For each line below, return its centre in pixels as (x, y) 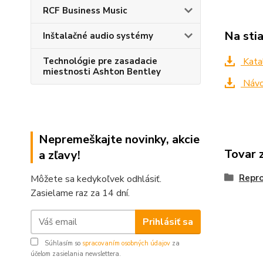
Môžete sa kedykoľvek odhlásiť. (96, 179)
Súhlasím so (63, 243)
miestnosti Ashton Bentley (102, 72)
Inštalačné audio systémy (98, 36)
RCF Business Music (85, 11)
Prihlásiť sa (168, 222)
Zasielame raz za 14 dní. (80, 193)
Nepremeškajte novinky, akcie (119, 139)
